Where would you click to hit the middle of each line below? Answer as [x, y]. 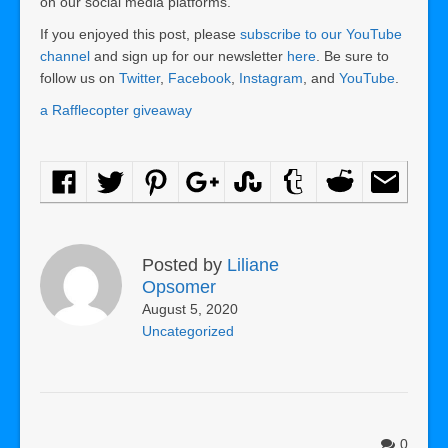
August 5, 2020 [190, 308]
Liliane [253, 264]
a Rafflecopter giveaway [116, 109]
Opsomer [179, 286]
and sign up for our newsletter [188, 55]
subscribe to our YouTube [321, 33]
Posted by [184, 264]
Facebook [199, 77]
